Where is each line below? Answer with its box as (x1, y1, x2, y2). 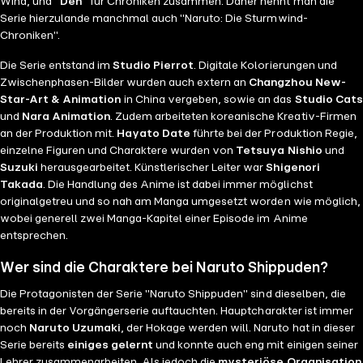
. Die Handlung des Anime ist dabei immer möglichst (43, 179, 313, 191)
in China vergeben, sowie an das (122, 94, 295, 106)
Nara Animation (22, 111, 111, 123)
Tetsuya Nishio (236, 145, 322, 157)
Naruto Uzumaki (29, 322, 122, 335)
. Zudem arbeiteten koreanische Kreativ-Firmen (110, 111, 357, 123)
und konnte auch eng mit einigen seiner (153, 340, 358, 352)
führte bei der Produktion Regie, (190, 128, 357, 140)
